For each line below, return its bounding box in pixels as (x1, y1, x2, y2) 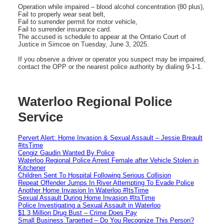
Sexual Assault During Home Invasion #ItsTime (18, 193, 155, 201)
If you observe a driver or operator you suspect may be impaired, (18, 55, 205, 63)
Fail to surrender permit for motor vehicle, (18, 17, 137, 25)
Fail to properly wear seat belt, (18, 10, 105, 18)
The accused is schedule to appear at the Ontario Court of (18, 32, 186, 40)
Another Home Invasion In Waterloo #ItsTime (18, 186, 148, 194)
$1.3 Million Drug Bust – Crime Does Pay (18, 208, 137, 216)
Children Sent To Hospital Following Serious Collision (18, 171, 171, 179)
